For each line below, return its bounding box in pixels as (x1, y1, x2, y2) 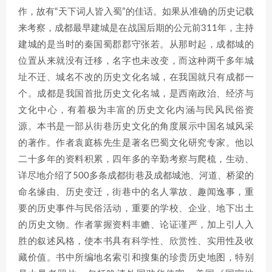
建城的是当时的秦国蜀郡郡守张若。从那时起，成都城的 (18, 40, 254, 49)
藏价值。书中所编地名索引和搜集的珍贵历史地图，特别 (18, 253, 254, 262)
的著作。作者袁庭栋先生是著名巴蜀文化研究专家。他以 (18, 138, 254, 148)
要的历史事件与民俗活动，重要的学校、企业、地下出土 (18, 204, 254, 213)
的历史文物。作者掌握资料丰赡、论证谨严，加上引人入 (18, 220, 254, 229)
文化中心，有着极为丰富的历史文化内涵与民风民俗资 (18, 106, 254, 115)
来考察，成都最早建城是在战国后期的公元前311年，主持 (18, 24, 254, 33)
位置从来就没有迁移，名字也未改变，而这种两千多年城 (18, 56, 254, 66)
